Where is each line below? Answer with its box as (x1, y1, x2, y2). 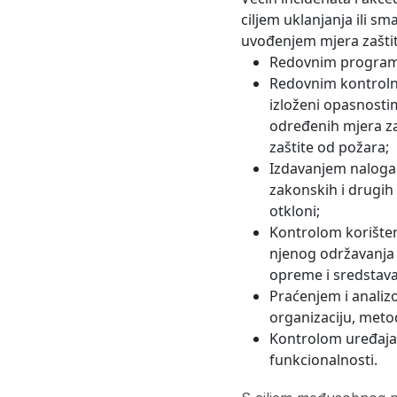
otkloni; (269, 201, 320, 221)
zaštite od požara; (269, 137, 389, 157)
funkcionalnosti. (269, 350, 378, 370)
